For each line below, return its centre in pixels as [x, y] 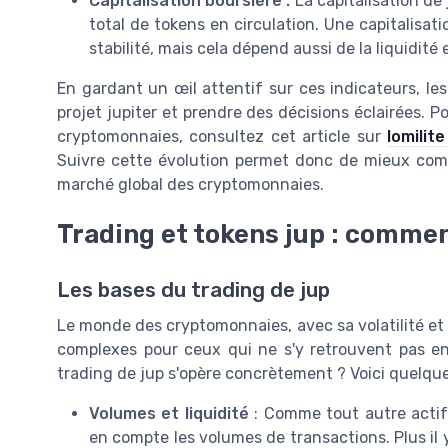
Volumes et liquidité [169, 414]
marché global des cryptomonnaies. [190, 184]
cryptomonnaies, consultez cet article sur [222, 136]
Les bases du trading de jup [193, 290]
